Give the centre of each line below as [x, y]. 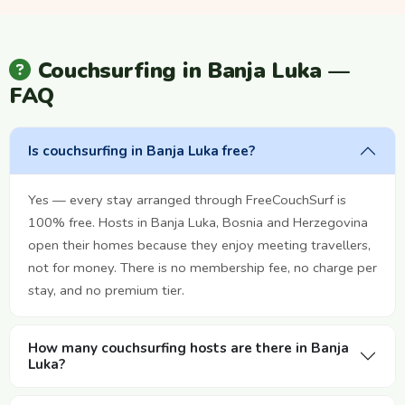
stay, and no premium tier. [106, 290]
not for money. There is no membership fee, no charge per [202, 267]
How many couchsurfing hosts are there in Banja [188, 348]
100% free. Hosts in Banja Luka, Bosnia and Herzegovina [198, 222]
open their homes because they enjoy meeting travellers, [199, 245]
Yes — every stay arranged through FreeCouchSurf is [187, 199]
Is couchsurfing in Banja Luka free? [141, 151]
